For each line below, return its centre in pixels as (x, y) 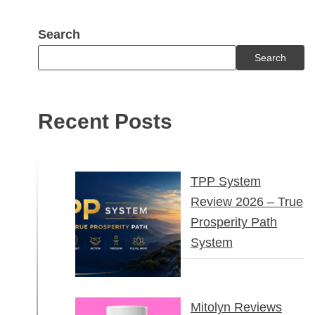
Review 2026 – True (246, 202)
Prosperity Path (233, 223)
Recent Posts (105, 121)
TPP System (225, 182)
